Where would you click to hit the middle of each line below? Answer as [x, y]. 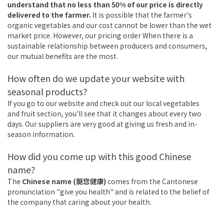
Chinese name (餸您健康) [65, 181]
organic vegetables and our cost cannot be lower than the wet [110, 25]
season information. [41, 134]
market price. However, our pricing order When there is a [100, 36]
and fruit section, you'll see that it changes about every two [104, 114]
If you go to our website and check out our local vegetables [103, 103]
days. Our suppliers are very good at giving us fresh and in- [102, 124]
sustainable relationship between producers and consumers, [107, 46]
